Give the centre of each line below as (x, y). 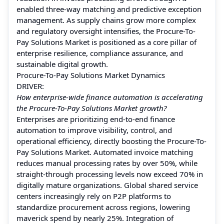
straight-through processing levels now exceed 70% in (110, 174)
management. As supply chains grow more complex (106, 20)
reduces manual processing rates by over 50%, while (107, 163)
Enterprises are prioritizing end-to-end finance (96, 119)
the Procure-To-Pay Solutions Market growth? (91, 108)
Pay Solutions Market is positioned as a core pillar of (106, 42)
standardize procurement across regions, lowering (103, 207)
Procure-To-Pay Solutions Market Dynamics (91, 75)
